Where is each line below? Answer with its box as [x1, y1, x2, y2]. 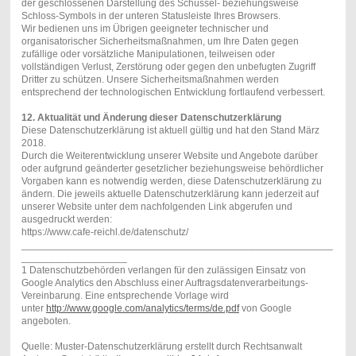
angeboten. [21, 315, 71, 327]
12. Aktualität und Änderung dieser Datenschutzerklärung [21, 112, 281, 124]
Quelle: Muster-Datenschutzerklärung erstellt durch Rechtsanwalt [21, 341, 302, 353]
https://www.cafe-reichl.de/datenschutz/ [21, 226, 191, 238]
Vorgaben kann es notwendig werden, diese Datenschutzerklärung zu [21, 176, 322, 188]
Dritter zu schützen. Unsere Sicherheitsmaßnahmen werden [21, 74, 279, 86]
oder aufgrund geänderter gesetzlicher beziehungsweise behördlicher [21, 163, 323, 175]
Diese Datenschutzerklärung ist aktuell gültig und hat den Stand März [21, 125, 319, 137]
